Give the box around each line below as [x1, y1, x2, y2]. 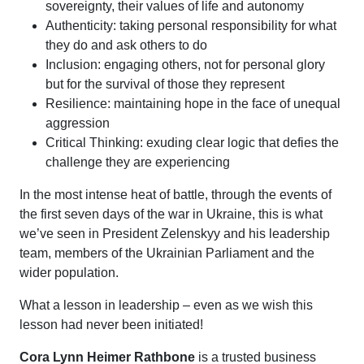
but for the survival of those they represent [45, 77, 284, 91]
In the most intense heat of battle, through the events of [19, 188, 331, 201]
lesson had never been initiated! [19, 318, 203, 331]
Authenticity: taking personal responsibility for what [45, 19, 336, 32]
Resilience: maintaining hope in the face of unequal [45, 97, 340, 110]
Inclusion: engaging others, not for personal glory [45, 58, 325, 71]
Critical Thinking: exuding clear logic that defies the [45, 136, 339, 149]
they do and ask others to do [45, 38, 207, 52]
